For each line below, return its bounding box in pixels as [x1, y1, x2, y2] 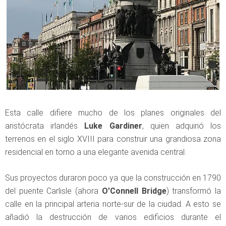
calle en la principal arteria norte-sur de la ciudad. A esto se [5, 199, 221, 209]
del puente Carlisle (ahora [5, 186, 102, 196]
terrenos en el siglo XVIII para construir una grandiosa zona [5, 134, 221, 144]
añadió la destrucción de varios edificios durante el [5, 212, 221, 222]
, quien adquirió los [142, 121, 221, 131]
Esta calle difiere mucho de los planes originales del [5, 107, 221, 118]
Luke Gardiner [84, 121, 142, 131]
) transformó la [166, 186, 221, 196]
